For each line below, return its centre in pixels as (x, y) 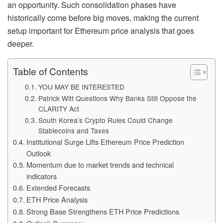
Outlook (38, 153)
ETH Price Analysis (57, 199)
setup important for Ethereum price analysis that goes (101, 30)
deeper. (21, 43)
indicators (41, 176)
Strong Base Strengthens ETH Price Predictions (103, 211)
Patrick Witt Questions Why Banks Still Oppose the (117, 98)
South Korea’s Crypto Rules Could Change (105, 120)
